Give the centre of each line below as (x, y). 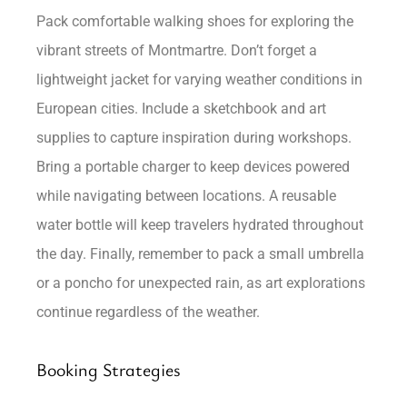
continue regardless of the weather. (149, 312)
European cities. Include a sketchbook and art (182, 108)
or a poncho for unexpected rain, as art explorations (201, 283)
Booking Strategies (109, 369)
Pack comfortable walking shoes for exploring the (195, 21)
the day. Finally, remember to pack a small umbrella (201, 253)
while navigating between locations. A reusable (187, 195)
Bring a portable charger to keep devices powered (194, 166)
